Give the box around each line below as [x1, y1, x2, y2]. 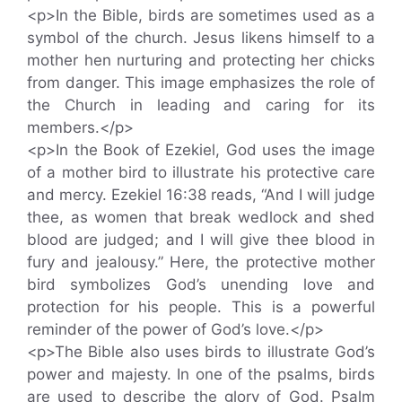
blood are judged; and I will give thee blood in [27, 230, 375, 249]
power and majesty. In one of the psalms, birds [27, 364, 375, 383]
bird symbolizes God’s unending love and [27, 275, 375, 293]
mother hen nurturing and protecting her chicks [27, 50, 375, 69]
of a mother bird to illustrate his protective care [27, 162, 375, 181]
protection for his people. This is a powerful [27, 297, 375, 316]
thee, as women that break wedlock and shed [27, 207, 375, 226]
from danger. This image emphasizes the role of [27, 73, 375, 92]
